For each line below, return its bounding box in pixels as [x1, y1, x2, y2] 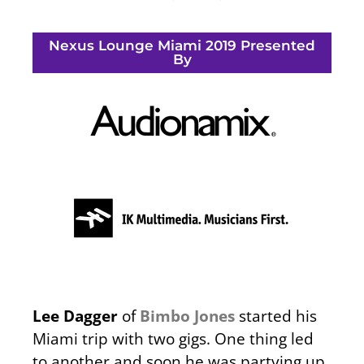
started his [235, 304, 317, 327]
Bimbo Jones [140, 304, 235, 327]
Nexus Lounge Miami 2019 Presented [49, 37, 315, 54]
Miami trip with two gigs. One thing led [32, 327, 314, 349]
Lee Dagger [32, 304, 118, 327]
